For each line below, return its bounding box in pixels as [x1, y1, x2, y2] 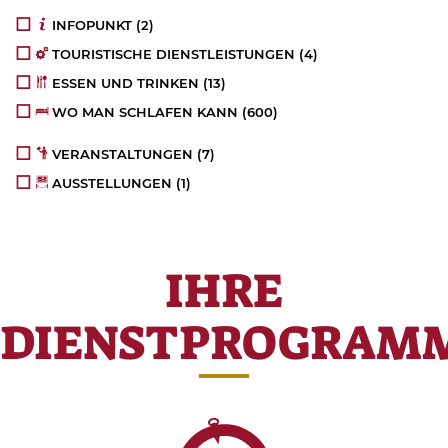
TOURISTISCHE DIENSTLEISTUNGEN [52, 45, 296, 62]
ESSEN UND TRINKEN [52, 74, 200, 91]
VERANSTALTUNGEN [52, 145, 194, 162]
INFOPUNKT [52, 16, 133, 33]
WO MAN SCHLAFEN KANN [52, 103, 239, 120]
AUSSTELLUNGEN [52, 174, 173, 191]
